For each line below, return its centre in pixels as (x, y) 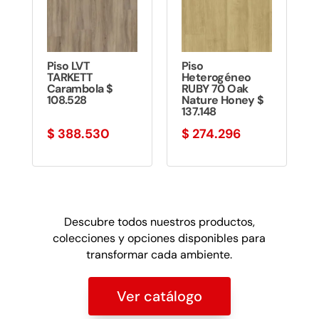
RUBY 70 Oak (215, 88)
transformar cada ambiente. (159, 254)
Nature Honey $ (223, 100)
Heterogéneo (216, 77)
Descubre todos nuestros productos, (159, 221)
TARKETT (70, 77)
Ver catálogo (159, 296)
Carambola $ (80, 88)
